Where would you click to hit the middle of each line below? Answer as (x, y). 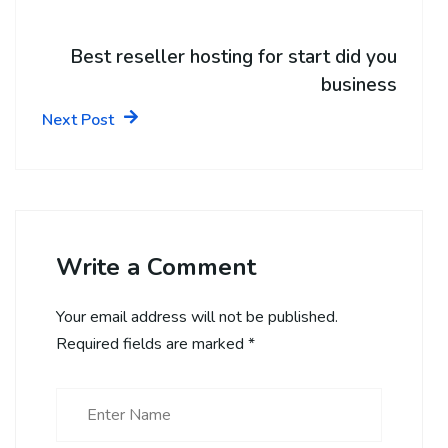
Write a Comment (156, 266)
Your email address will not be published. (197, 316)
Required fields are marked (152, 343)
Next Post (78, 119)
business (359, 84)
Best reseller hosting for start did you (233, 56)
